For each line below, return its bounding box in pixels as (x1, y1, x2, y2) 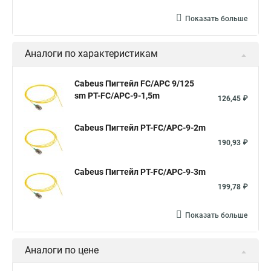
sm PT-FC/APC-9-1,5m (74, 91, 160, 100)
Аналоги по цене (25, 244, 99, 256)
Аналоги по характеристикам (25, 48, 158, 59)
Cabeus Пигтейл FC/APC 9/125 (74, 79, 194, 88)
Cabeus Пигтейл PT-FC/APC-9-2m (74, 123, 206, 132)
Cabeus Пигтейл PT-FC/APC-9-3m (74, 167, 206, 177)
